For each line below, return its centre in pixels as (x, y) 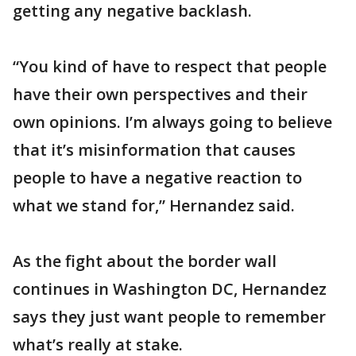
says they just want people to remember (169, 317)
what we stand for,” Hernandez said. (154, 205)
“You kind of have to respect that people (170, 66)
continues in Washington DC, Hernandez (170, 289)
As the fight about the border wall (145, 261)
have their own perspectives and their (160, 94)
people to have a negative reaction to (157, 178)
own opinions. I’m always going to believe (172, 122)
